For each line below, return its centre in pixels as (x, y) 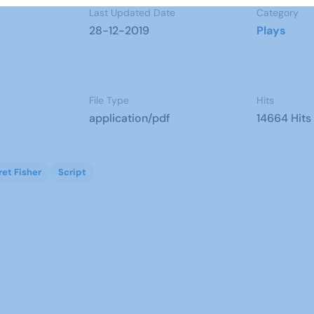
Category (278, 13)
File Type (109, 100)
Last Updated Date (132, 13)
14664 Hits (284, 118)
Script (72, 172)
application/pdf (129, 118)
